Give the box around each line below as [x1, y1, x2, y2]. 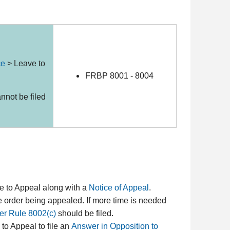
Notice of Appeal [89, 183, 149, 192]
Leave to [14, 59, 46, 68]
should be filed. [56, 208, 114, 218]
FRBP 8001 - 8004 [85, 71, 154, 80]
